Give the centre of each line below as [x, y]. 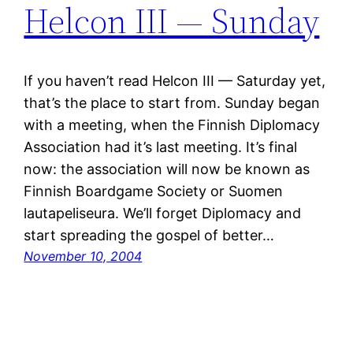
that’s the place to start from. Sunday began [172, 103]
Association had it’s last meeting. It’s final [161, 147]
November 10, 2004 [83, 256]
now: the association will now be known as [167, 169]
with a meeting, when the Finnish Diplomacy [172, 125]
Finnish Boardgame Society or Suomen [154, 191]
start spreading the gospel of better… [149, 236]
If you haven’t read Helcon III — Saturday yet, [175, 81]
